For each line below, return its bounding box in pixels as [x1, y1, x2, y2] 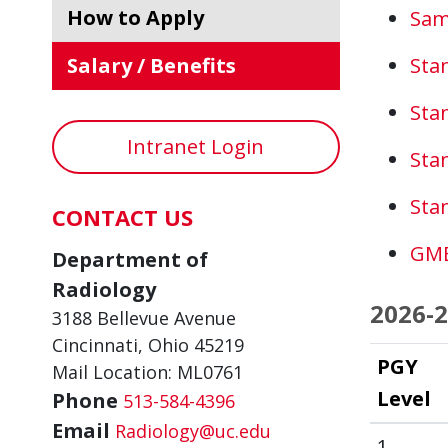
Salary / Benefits [78, 52, 236, 79]
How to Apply [83, 4, 204, 31]
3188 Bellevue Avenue [52, 306, 236, 330]
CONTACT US [52, 202, 193, 232]
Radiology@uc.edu [115, 419, 271, 443]
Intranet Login [127, 133, 265, 160]
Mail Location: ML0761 [52, 360, 243, 384]
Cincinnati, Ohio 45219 [52, 333, 244, 357]
